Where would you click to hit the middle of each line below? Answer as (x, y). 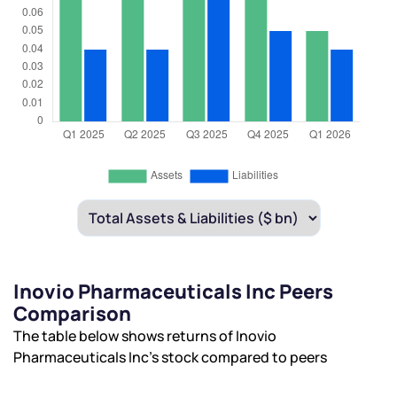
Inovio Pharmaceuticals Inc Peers (173, 292)
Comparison (72, 314)
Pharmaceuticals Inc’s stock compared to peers (170, 358)
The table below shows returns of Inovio (145, 336)
